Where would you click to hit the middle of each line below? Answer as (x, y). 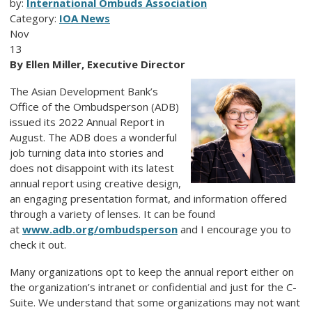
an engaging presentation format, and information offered (148, 199)
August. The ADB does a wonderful (93, 138)
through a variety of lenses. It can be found (112, 214)
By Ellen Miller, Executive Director (99, 64)
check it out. (41, 245)
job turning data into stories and (87, 153)
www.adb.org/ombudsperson (100, 229)
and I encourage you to (236, 229)
